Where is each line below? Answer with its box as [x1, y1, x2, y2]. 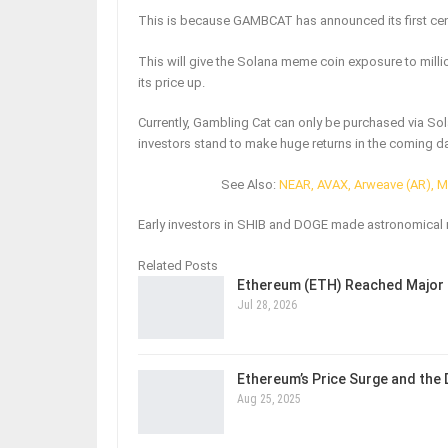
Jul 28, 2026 [237, 297, 297, 312]
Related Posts [138, 257, 218, 273]
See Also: [221, 176, 280, 192]
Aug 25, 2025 [237, 392, 301, 407]
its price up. [138, 74, 205, 90]
